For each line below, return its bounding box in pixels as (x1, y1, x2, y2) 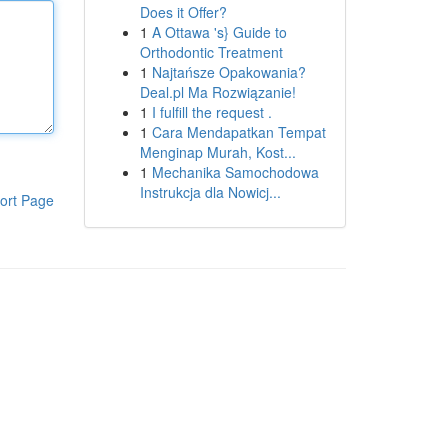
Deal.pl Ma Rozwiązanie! (139, 82, 296, 102)
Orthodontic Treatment (139, 42, 283, 62)
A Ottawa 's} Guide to (151, 22, 287, 42)
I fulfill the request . (151, 102, 272, 122)
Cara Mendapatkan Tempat (151, 122, 326, 142)
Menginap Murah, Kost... (139, 142, 296, 162)
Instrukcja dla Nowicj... (139, 182, 281, 202)
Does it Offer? (139, 2, 227, 22)
